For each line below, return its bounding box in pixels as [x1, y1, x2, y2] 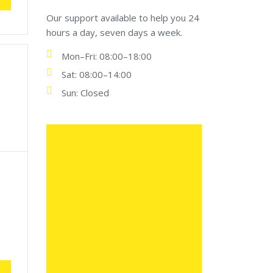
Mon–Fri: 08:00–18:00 [62, 50, 152, 62]
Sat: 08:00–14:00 [62, 68, 132, 80]
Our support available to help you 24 [46, 12, 199, 24]
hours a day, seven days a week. [46, 26, 182, 38]
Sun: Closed [62, 87, 109, 99]
